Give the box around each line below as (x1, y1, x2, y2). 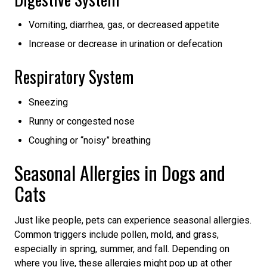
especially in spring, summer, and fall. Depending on (14, 243, 229, 254)
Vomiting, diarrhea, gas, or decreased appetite (29, 18, 219, 30)
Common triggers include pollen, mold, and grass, (14, 228, 219, 240)
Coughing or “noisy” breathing (29, 134, 151, 146)
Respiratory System (14, 64, 133, 89)
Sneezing (29, 96, 68, 108)
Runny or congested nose (29, 115, 135, 127)
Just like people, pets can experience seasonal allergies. (14, 214, 252, 226)
